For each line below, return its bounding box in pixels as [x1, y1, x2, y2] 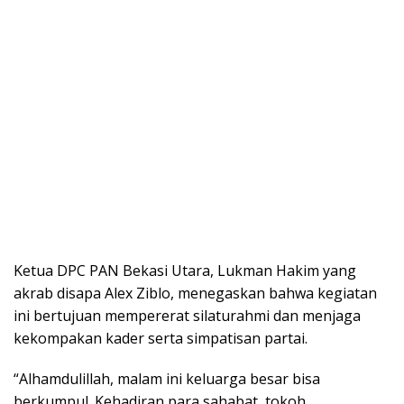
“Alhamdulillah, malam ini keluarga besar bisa [14, 369, 320, 390]
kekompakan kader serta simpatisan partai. [14, 328, 308, 349]
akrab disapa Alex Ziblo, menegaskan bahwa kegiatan [14, 283, 377, 304]
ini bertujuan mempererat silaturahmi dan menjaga [14, 306, 361, 326]
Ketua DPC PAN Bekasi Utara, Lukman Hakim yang [14, 261, 356, 281]
